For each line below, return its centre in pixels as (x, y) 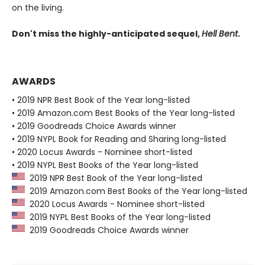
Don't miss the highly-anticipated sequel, (107, 33)
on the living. (38, 7)
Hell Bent (220, 33)
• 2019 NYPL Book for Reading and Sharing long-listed (119, 139)
